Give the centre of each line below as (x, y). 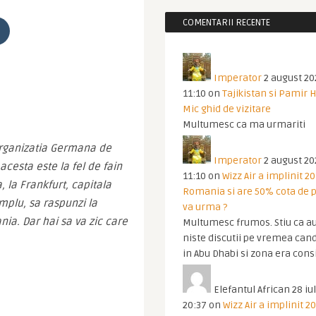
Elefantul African (252, 290)
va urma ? (205, 207)
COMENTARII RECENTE (226, 23)
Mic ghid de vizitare (227, 109)
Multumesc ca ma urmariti (244, 124)
